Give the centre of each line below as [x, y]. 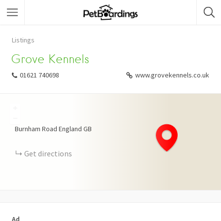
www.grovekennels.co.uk [172, 75]
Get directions [48, 153]
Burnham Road [36, 129]
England [70, 129]
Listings [23, 40]
